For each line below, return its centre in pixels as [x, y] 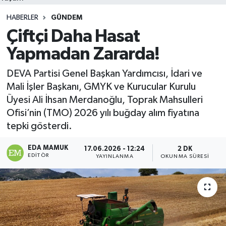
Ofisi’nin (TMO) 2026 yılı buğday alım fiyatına [103, 113]
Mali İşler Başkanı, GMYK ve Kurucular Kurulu [101, 87]
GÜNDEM [66, 18]
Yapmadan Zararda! [83, 54]
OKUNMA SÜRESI [185, 157]
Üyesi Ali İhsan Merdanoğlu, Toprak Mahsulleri [104, 100]
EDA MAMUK [48, 148]
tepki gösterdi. [39, 126]
